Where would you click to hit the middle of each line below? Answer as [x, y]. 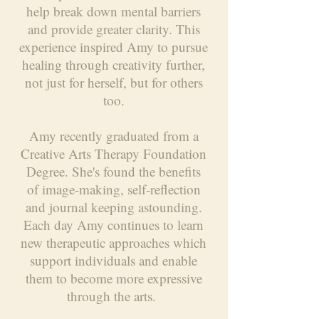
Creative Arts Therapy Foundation [114, 153]
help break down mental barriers [114, 11]
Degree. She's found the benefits [114, 171]
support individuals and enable [114, 260]
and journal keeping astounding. [114, 207]
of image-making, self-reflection [114, 189]
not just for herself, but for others [114, 82]
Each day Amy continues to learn [114, 225]
